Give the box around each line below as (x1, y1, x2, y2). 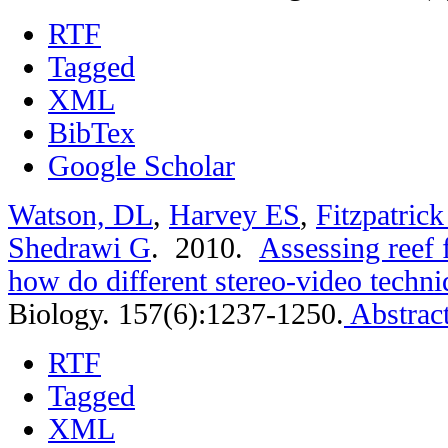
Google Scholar (48, 149, 235, 182)
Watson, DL (8, 198, 153, 231)
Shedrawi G (8, 231, 151, 264)
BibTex (48, 116, 135, 149)
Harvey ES (169, 198, 300, 231)
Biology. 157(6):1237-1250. (8, 297, 344, 330)
